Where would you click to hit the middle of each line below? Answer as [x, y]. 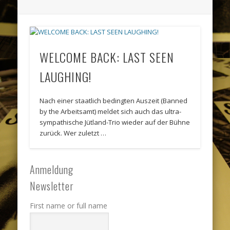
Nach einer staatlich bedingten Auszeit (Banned [114, 101]
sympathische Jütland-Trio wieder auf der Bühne [115, 122]
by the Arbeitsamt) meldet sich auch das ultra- [111, 112]
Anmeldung [52, 170]
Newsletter [52, 186]
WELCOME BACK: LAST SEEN [107, 57]
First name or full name [69, 206]
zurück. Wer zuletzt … [73, 133]
